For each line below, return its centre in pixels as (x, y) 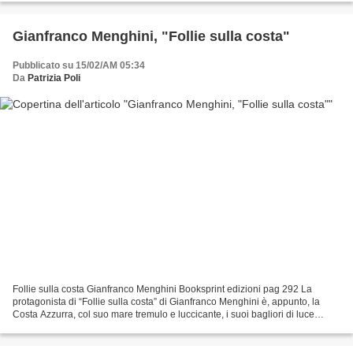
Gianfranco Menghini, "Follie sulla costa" (151, 37)
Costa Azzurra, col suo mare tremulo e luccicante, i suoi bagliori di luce (163, 314)
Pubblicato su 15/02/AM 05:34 (79, 66)
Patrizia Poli (54, 78)
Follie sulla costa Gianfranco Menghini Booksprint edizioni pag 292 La (162, 289)
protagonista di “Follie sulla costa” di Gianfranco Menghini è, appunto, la (166, 301)
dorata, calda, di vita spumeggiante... (91, 327)
